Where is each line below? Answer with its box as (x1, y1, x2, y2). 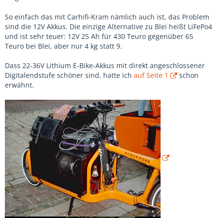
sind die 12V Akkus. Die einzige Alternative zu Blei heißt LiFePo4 (5, 22, 212, 31)
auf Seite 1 (134, 71, 168, 80)
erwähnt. (5, 80, 34, 90)
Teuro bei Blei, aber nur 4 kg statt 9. (5, 41, 122, 51)
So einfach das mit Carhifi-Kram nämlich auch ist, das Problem (5, 12, 209, 21)
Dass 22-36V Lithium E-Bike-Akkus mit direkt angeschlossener (5, 61, 205, 70)
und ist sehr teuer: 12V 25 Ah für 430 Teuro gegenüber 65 (5, 32, 193, 41)
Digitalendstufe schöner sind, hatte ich (5, 71, 134, 80)
